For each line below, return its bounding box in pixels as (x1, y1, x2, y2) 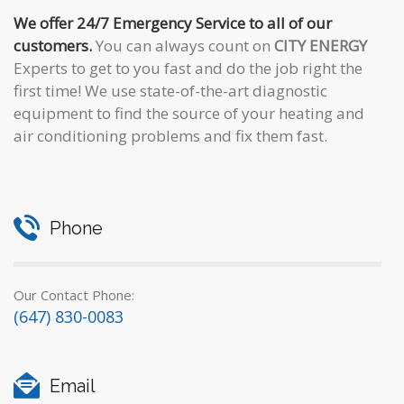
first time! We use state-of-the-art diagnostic (14, 80, 327, 101)
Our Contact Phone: (14, 286, 134, 304)
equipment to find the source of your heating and (14, 103, 364, 124)
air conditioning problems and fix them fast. (14, 125, 327, 146)
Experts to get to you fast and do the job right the (14, 58, 363, 78)
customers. (14, 35, 92, 56)
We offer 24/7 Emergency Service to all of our (14, 13, 332, 33)
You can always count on (96, 35, 274, 56)
